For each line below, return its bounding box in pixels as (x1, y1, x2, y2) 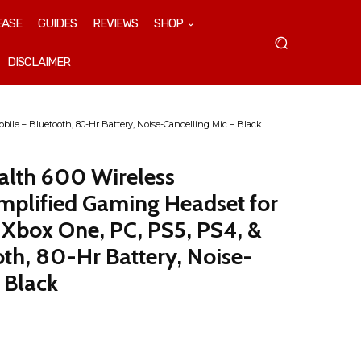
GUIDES (38, 16, 77, 31)
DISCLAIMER (7, 55, 70, 69)
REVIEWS (93, 16, 138, 31)
